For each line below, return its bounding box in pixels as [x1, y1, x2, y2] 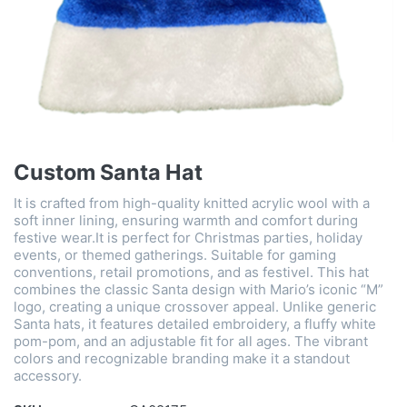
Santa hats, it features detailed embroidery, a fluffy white [14, 315, 376, 333]
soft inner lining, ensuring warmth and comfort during [14, 212, 358, 230]
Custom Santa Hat [14, 159, 203, 186]
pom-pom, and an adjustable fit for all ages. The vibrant [14, 333, 368, 351]
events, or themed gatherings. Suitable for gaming [14, 246, 336, 264]
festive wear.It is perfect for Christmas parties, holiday [14, 229, 362, 247]
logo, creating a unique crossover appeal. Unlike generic [14, 298, 376, 316]
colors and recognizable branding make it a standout [14, 350, 350, 368]
